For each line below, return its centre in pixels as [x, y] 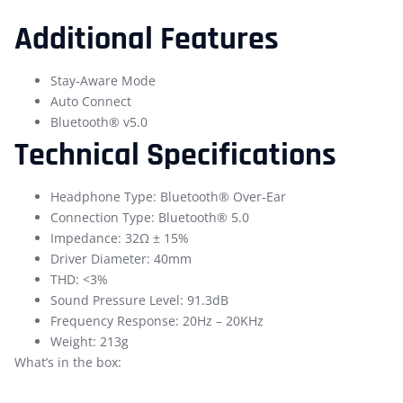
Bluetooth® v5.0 [99, 122]
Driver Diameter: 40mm [121, 259]
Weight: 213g [90, 341]
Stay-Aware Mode [103, 81]
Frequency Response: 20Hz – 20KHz [157, 321]
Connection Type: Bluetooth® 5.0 [150, 217]
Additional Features [147, 39]
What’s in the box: [68, 362]
